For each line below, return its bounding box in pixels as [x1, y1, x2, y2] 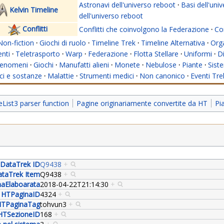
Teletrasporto [15, 49, 60, 59]
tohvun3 [39, 199, 68, 209]
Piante [182, 60, 202, 70]
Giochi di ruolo [39, 38, 86, 48]
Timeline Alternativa [141, 38, 205, 48]
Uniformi [184, 49, 212, 59]
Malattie [47, 71, 74, 81]
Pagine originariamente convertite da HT [76, 98, 207, 108]
